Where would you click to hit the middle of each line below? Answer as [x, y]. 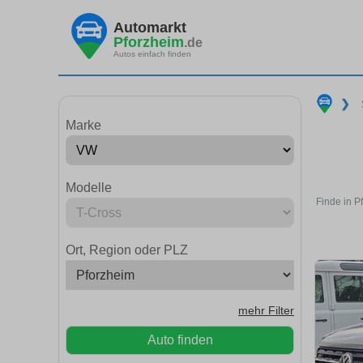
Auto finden [180, 340]
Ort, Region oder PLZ [127, 250]
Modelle [89, 188]
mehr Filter [266, 311]
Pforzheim [149, 42]
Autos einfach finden [152, 53]
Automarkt [150, 27]
